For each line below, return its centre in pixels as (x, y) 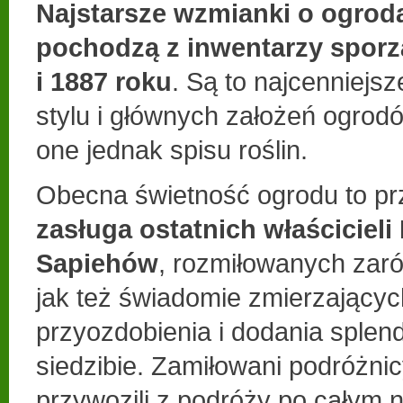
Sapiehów (97, 263)
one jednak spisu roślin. (172, 149)
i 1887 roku (104, 81)
